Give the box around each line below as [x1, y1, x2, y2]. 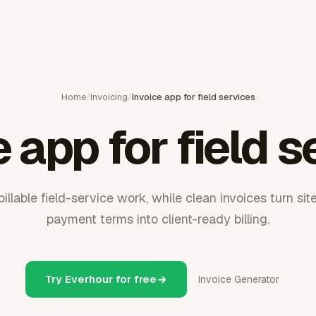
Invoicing [90, 91, 128, 103]
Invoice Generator [198, 273, 279, 286]
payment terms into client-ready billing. [47, 211, 269, 227]
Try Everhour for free [45, 272, 157, 286]
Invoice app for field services [131, 91, 255, 103]
